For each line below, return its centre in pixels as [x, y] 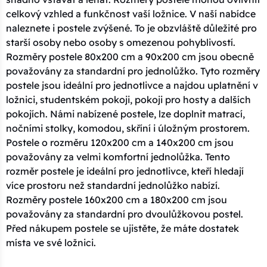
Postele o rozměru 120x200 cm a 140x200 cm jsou [120, 142]
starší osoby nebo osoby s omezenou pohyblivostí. [121, 42]
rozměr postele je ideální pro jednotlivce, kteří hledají [125, 171]
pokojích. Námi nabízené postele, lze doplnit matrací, [125, 114]
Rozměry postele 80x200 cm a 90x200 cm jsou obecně [130, 56]
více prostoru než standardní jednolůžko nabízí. [113, 185]
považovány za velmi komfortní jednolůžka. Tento [118, 156]
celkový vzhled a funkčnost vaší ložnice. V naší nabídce [131, 13]
